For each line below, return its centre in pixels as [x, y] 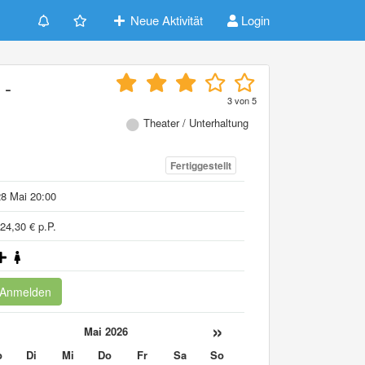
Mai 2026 [106, 331]
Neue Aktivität [165, 20]
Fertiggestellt [200, 166]
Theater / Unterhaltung [196, 123]
